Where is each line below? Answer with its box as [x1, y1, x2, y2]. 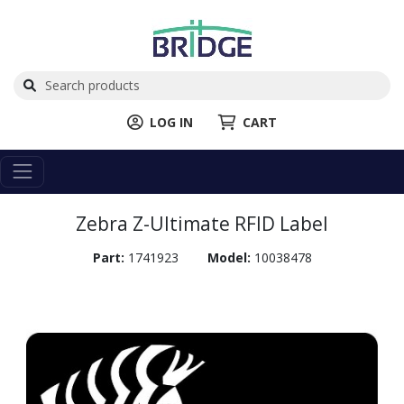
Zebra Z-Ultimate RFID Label [76, 210, 328, 236]
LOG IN [150, 113, 193, 131]
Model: [207, 248, 254, 266]
